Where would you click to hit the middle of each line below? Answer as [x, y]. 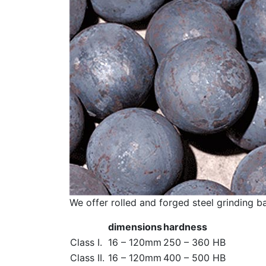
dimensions [135, 227]
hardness [185, 227]
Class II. [87, 258]
